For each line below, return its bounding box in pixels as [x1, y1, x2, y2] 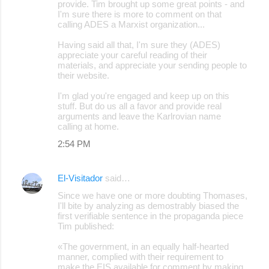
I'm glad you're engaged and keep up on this [58, 90, 229, 101]
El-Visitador [58, 172, 103, 183]
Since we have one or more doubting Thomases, [58, 190, 247, 201]
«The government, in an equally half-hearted [58, 241, 229, 252]
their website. [58, 70, 109, 80]
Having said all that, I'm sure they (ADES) [58, 39, 220, 50]
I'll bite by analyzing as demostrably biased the [58, 200, 239, 211]
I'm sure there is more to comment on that [58, 8, 222, 19]
